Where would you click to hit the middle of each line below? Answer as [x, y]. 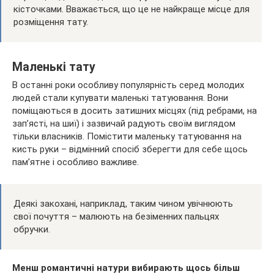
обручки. [32, 230]
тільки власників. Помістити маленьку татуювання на [127, 137]
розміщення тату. [51, 22]
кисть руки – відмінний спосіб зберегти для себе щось [130, 150]
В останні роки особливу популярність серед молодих [128, 85]
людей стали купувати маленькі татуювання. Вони [120, 98]
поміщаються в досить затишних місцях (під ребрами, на [135, 111]
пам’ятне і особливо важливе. [76, 162]
